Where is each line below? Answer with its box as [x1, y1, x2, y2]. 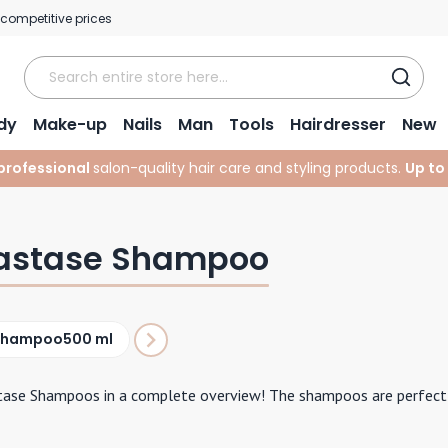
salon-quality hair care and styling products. [93, 158, 405, 178]
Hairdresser [290, 113, 386, 136]
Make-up [33, 113, 107, 136]
